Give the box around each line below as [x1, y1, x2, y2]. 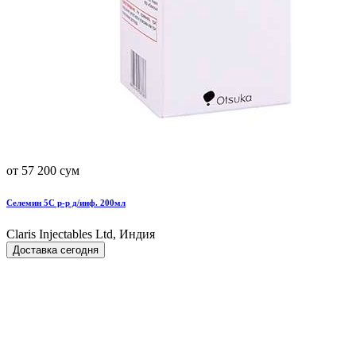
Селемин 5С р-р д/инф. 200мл [6, 197, 126, 207]
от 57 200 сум [6, 163, 79, 177]
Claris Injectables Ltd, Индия [6, 226, 155, 241]
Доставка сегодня [13, 243, 99, 256]
